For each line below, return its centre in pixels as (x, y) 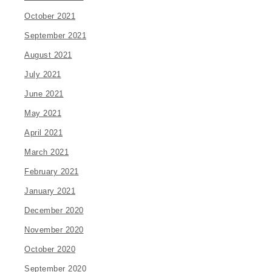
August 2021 (48, 55)
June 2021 (44, 94)
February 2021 (52, 172)
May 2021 (43, 114)
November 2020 (54, 230)
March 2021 (46, 152)
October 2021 (50, 16)
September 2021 (55, 36)
